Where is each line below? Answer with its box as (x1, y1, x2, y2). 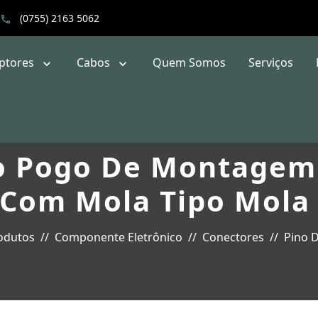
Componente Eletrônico (55, 229, 182, 245)
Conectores (202, 229, 264, 245)
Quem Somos (153, 55, 226, 70)
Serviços (248, 55, 294, 70)
